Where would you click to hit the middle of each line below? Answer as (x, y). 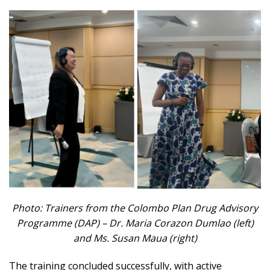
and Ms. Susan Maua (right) (135, 238)
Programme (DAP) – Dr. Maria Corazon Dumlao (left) (135, 223)
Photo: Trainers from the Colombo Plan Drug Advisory (135, 208)
